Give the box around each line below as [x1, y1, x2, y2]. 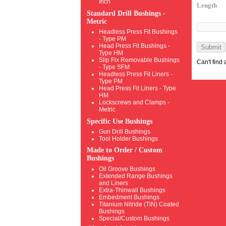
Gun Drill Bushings [99, 128, 150, 136]
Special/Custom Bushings [99, 215, 169, 222]
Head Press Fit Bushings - [99, 42, 170, 50]
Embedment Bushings [99, 194, 159, 201]
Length [197, 2, 217, 10]
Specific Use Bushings [87, 117, 152, 125]
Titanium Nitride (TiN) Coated [99, 201, 179, 208]
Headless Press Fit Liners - [99, 71, 173, 78]
